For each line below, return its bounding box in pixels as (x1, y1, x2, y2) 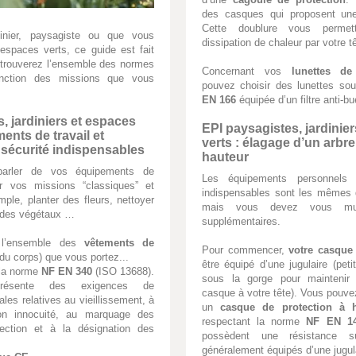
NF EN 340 (41, 265, 92, 277)
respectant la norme (202, 315, 307, 327)
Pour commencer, (202, 244, 289, 256)
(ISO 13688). (92, 265, 154, 277)
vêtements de (83, 236, 155, 249)
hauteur (202, 150, 249, 164)
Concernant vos (202, 65, 292, 77)
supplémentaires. (202, 215, 281, 227)
